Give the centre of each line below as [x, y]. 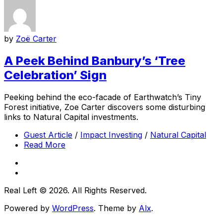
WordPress [73, 208]
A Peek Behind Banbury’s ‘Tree [95, 60]
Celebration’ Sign [55, 75]
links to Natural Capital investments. [71, 117]
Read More [45, 144]
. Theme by [116, 208]
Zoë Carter [36, 38]
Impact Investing [111, 135]
